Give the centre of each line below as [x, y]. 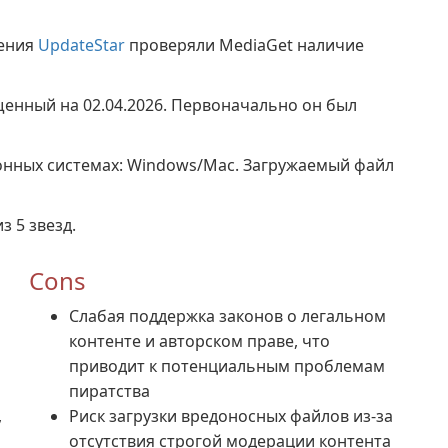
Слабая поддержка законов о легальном [227, 316]
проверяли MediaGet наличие [244, 45]
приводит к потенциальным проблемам [227, 366]
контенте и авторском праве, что [199, 341]
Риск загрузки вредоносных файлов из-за [231, 416]
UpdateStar [81, 45]
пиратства [109, 391]
